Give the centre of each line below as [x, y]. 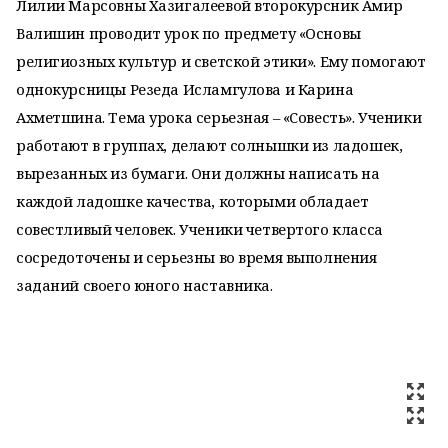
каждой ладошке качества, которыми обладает [192, 201]
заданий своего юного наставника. [144, 285]
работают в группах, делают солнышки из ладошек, [209, 145]
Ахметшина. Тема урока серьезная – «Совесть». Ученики [219, 117]
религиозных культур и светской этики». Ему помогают [221, 61]
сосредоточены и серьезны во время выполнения [196, 257]
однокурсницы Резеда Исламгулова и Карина [185, 89]
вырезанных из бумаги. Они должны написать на [198, 173]
